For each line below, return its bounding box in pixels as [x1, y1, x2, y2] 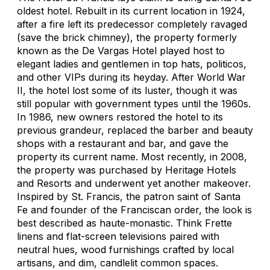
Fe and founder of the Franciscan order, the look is [17, 203, 252, 216]
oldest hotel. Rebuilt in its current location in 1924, [17, 4, 245, 17]
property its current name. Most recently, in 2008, [17, 150, 247, 163]
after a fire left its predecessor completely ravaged [17, 17, 247, 30]
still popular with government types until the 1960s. [17, 97, 251, 110]
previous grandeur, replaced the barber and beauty [17, 124, 253, 136]
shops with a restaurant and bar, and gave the [17, 137, 228, 149]
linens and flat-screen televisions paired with [17, 230, 219, 242]
